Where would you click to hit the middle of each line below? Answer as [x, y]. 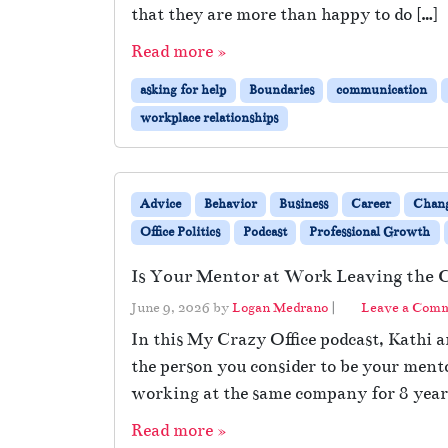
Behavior [230, 203]
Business [304, 203]
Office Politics [180, 231]
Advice [161, 203]
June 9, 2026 [170, 307]
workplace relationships [209, 117]
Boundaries [281, 89]
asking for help [183, 89]
